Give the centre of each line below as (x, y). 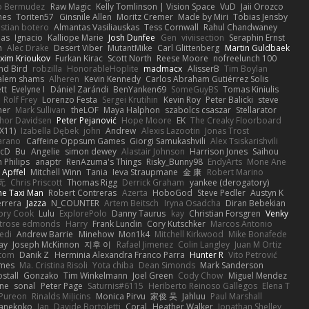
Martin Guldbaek (257, 48)
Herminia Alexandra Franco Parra (119, 255)
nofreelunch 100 (245, 58)
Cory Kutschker (177, 223)
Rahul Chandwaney (241, 27)
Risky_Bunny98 (175, 161)
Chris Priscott (37, 182)
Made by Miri (203, 17)
